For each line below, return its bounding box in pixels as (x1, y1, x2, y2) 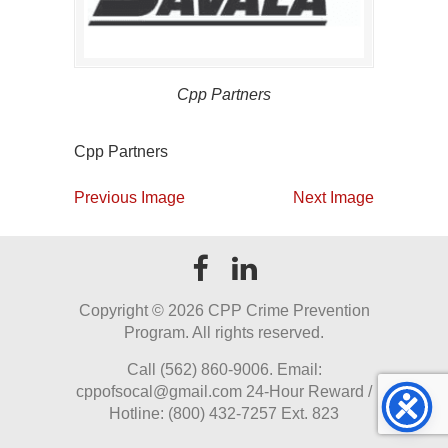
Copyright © (78, 302, 168, 319)
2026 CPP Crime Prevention (167, 302, 370, 319)
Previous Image (74, 189, 185, 206)
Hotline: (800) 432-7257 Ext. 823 (109, 405, 339, 422)
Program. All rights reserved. (124, 324, 324, 341)
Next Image (293, 189, 374, 206)
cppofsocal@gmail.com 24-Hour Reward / (76, 383, 372, 400)
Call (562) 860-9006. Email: (126, 361, 322, 378)
